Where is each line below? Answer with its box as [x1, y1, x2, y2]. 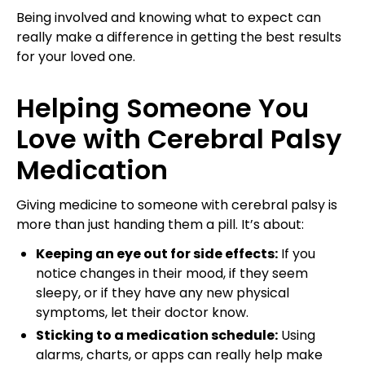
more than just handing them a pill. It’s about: [16, 214, 304, 234]
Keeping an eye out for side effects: [36, 244, 278, 263]
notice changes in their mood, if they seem [36, 263, 308, 283]
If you [278, 244, 315, 263]
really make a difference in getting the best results [16, 27, 341, 46]
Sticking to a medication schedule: [36, 325, 278, 345]
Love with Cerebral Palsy [16, 120, 341, 157]
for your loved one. [16, 46, 135, 66]
